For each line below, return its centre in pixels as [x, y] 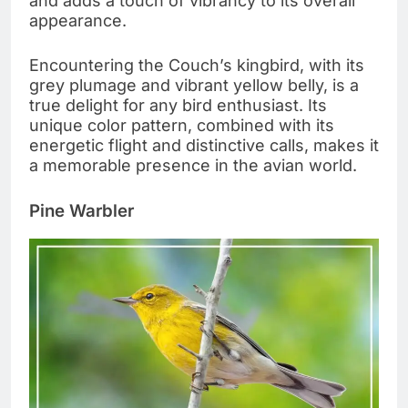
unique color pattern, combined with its [182, 126]
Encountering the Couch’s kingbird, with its [197, 66]
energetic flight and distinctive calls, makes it [204, 146]
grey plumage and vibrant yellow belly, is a [194, 86]
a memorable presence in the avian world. [193, 166]
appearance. [78, 21]
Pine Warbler [82, 211]
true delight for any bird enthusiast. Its [178, 106]
